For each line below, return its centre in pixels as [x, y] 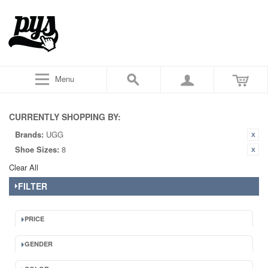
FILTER [33, 186]
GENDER [39, 244]
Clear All [24, 167]
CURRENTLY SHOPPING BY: [65, 117]
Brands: [29, 134]
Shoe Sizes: [37, 149]
